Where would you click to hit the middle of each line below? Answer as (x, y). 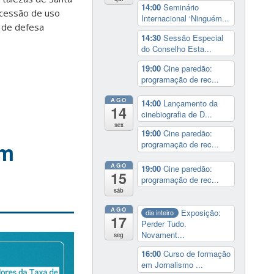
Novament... (163, 234)
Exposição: (201, 212)
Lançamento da (190, 103)
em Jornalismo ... (172, 265)
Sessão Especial (193, 37)
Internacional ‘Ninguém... (185, 18)
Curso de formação (197, 254)
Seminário (181, 7)
